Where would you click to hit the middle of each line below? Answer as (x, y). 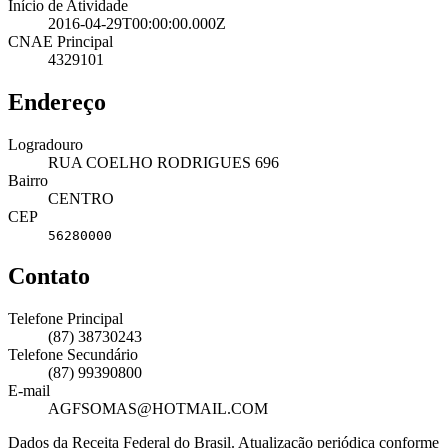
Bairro (28, 180)
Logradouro (45, 144)
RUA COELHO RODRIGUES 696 (163, 162)
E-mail (29, 391)
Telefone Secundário (73, 355)
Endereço (57, 101)
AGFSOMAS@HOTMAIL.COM (158, 409)
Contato (49, 276)
